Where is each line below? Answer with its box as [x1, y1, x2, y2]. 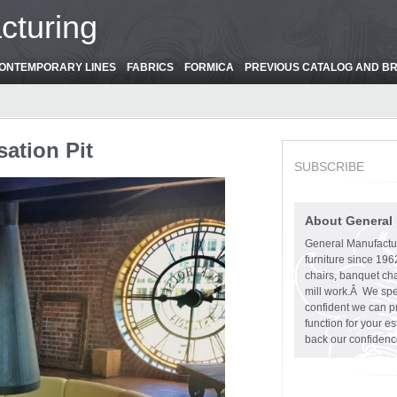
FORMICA [184, 61, 234, 74]
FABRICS [127, 61, 174, 74]
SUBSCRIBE [294, 160, 364, 174]
